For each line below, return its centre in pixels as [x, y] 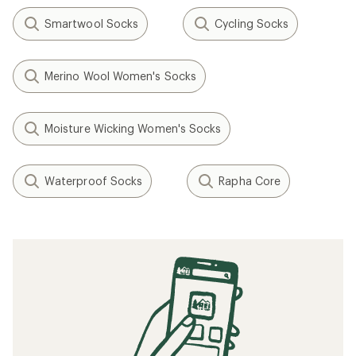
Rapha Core [250, 181]
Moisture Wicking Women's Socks [133, 128]
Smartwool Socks [92, 23]
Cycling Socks [252, 23]
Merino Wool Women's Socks [120, 76]
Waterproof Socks [94, 181]
